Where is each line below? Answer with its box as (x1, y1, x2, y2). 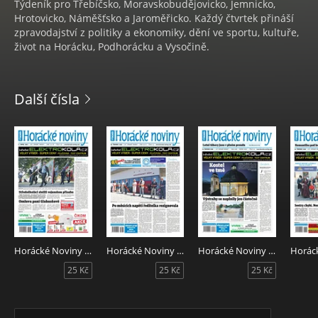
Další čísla (14, 89, 79, 109)
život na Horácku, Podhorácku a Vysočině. (14, 40, 209, 53)
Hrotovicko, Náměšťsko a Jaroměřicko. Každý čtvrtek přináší (14, 11, 294, 25)
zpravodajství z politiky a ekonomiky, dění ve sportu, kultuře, (14, 26, 299, 39)
